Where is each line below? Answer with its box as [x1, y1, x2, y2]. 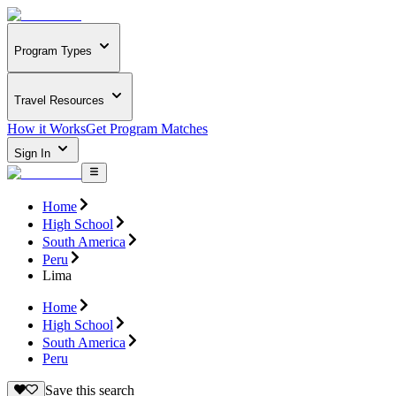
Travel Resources [14, 93, 104, 107]
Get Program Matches [86, 121, 208, 137]
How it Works [7, 121, 86, 137]
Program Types [14, 44, 92, 58]
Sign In [14, 147, 54, 161]
